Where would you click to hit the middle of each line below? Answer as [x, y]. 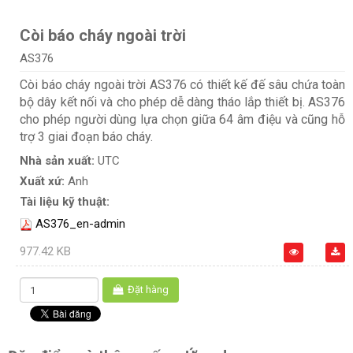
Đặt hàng [148, 290]
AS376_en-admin [80, 224]
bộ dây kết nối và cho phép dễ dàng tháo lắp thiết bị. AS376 [182, 102]
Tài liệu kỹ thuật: [65, 202]
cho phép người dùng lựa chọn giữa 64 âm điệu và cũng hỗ [182, 120]
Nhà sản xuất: [59, 161]
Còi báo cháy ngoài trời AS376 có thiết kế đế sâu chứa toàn [182, 85]
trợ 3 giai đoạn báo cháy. [86, 137]
